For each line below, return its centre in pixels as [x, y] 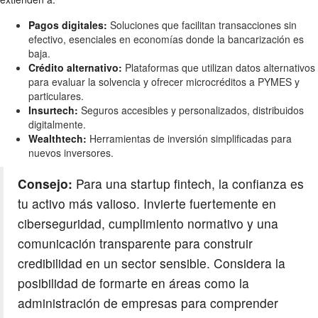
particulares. [56, 96]
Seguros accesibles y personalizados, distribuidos [191, 110]
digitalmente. [57, 125]
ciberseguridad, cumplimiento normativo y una [148, 224]
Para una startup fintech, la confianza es [188, 184]
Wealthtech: [57, 139]
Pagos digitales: [68, 25]
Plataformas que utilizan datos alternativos [219, 68]
